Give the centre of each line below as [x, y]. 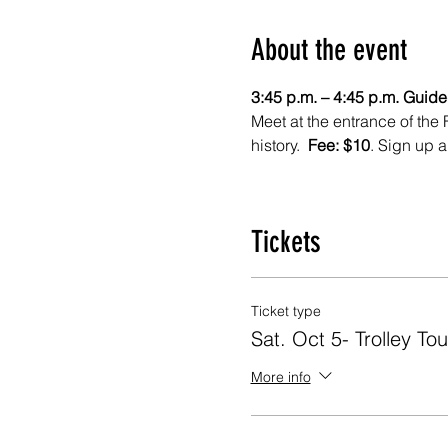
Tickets [285, 242]
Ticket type [285, 311]
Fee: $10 [338, 145]
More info [280, 376]
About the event [328, 50]
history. [279, 145]
